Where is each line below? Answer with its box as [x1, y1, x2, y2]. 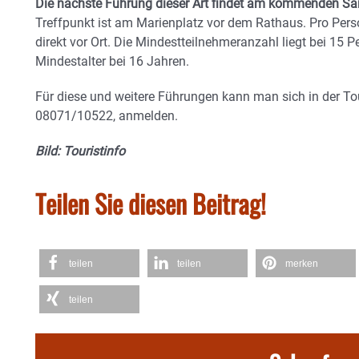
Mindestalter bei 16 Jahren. [35, 54, 189, 69]
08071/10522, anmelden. [35, 108, 178, 123]
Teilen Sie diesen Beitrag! [35, 184, 266, 222]
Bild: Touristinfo [35, 143, 125, 159]
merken [285, 258, 318, 269]
